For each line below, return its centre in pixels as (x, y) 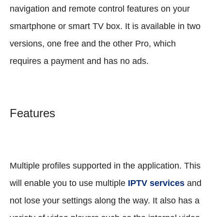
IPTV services (156, 183)
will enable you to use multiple (69, 183)
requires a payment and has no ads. (79, 61)
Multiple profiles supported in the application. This (105, 165)
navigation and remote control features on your (100, 8)
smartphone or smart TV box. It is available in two (105, 26)
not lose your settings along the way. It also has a (105, 200)
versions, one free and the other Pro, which (93, 43)
